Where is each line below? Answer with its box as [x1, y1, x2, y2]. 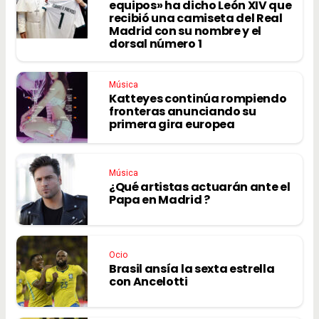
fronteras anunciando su [109, 103, 256, 120]
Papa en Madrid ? [109, 191, 210, 208]
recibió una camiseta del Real [109, 9, 283, 26]
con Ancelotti [109, 273, 188, 290]
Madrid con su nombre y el [109, 22, 261, 39]
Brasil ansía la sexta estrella [109, 260, 275, 277]
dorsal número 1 [109, 35, 202, 52]
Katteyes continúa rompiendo [109, 90, 287, 107]
